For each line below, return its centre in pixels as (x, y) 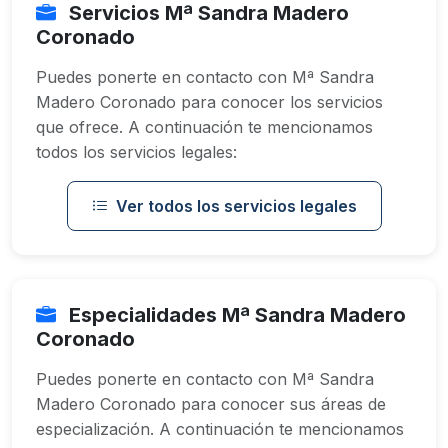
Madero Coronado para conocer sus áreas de (211, 404)
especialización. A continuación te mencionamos (220, 429)
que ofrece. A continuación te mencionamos (204, 127)
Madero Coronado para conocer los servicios (209, 102)
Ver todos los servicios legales (236, 206)
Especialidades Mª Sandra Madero (235, 315)
